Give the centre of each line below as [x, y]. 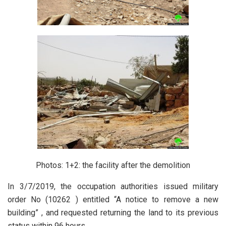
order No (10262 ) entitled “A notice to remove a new [113, 200]
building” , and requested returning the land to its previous [113, 213]
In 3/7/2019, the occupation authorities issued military [113, 187]
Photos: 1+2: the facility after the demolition [113, 165]
